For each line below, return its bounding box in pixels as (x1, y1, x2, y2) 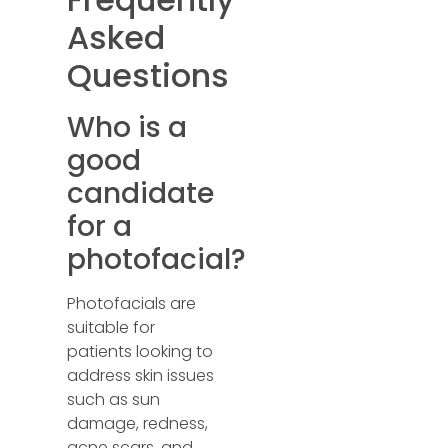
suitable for (67, 316, 156, 339)
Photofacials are (67, 292, 197, 315)
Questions (67, 53, 230, 98)
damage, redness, (67, 412, 209, 435)
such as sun (67, 388, 161, 411)
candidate (67, 174, 215, 213)
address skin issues (67, 364, 215, 387)
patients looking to (67, 340, 214, 363)
